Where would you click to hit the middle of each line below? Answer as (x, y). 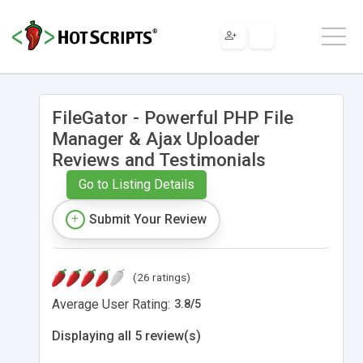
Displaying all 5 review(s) (126, 335)
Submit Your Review (148, 219)
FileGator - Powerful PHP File (173, 117)
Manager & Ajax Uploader (156, 138)
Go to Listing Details (136, 184)
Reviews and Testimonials (159, 159)
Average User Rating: (111, 304)
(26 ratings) (162, 277)
